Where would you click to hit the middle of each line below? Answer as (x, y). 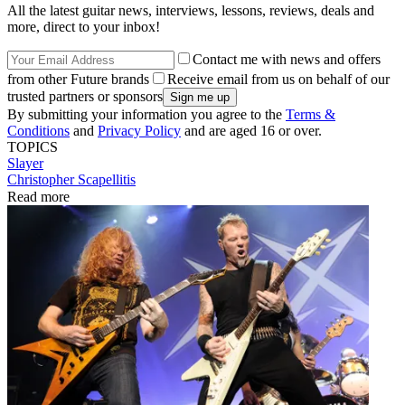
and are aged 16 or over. (251, 130)
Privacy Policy (139, 130)
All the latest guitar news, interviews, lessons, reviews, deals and (191, 10)
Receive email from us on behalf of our (278, 79)
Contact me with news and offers (287, 59)
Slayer (25, 163)
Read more (38, 196)
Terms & (311, 114)
